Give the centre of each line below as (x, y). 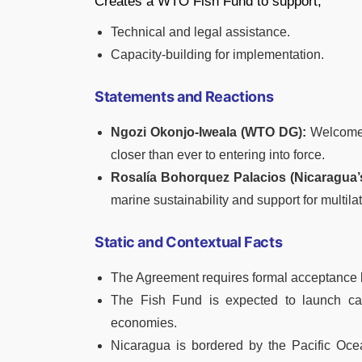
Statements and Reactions (184, 96)
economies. (144, 322)
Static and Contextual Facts (189, 242)
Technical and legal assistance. (200, 32)
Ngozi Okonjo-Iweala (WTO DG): (208, 132)
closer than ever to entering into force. (218, 154)
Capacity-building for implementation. (217, 54)
